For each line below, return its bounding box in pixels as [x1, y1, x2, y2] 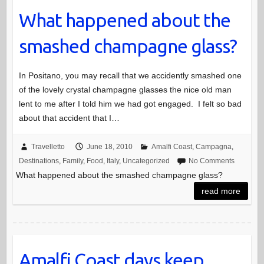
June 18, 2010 [86, 143, 133, 151]
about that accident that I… [18, 113, 120, 123]
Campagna [195, 143, 232, 151]
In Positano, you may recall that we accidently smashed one [18, 71, 242, 81]
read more [202, 186, 241, 196]
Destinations [18, 157, 59, 166]
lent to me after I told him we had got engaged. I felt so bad [18, 99, 242, 109]
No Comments [188, 157, 235, 166]
